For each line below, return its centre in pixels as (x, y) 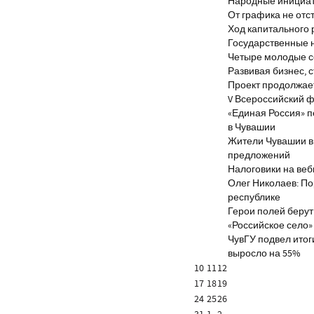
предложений (259, 156)
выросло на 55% (265, 254)
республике (254, 198)
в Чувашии (252, 128)
